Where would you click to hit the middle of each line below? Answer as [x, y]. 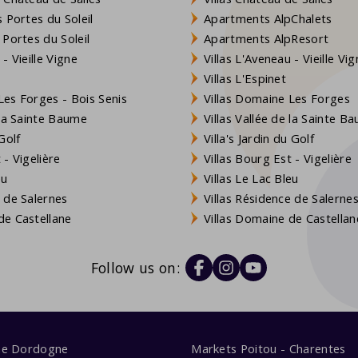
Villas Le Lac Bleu [251, 178]
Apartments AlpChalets [268, 18]
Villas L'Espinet [245, 78]
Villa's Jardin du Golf [259, 138]
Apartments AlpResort [267, 38]
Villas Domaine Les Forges [277, 98]
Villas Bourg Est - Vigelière [278, 158]
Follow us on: [135, 268]
